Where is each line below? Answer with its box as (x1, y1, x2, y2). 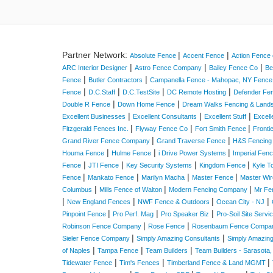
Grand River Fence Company (62, 137, 152, 144)
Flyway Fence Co (135, 125, 188, 132)
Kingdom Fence (199, 161, 247, 169)
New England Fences (67, 198, 130, 205)
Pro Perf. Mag (113, 210, 154, 218)
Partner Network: (62, 50, 130, 60)
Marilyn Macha (141, 174, 185, 181)
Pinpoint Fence (62, 210, 108, 218)
